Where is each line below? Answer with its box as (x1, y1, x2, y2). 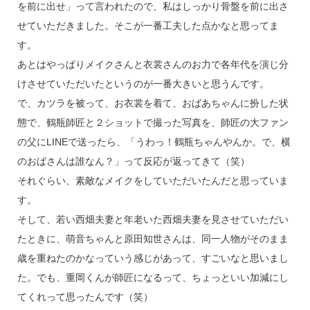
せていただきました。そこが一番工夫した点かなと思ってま (17, 19, 279, 31)
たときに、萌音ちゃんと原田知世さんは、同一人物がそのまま (17, 232, 289, 244)
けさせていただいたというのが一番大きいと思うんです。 (17, 77, 269, 89)
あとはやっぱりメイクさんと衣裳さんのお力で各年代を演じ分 (17, 58, 289, 70)
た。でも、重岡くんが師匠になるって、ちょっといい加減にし (17, 271, 289, 283)
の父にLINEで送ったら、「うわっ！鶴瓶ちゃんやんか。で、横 (17, 136, 291, 147)
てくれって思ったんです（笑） (17, 291, 153, 302)
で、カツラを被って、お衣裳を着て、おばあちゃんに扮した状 (17, 97, 289, 109)
